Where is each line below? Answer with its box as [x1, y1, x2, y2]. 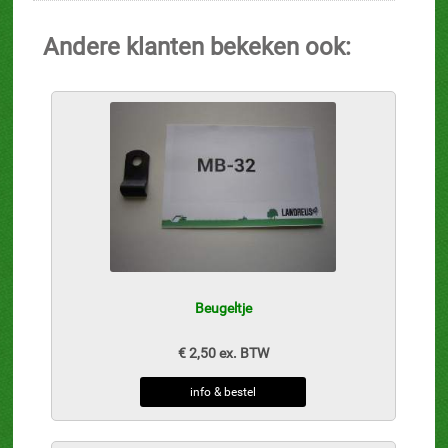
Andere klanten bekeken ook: [43, 33, 352, 62]
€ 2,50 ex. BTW [177, 345, 269, 362]
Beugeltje [194, 300, 252, 317]
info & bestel [190, 385, 257, 400]
